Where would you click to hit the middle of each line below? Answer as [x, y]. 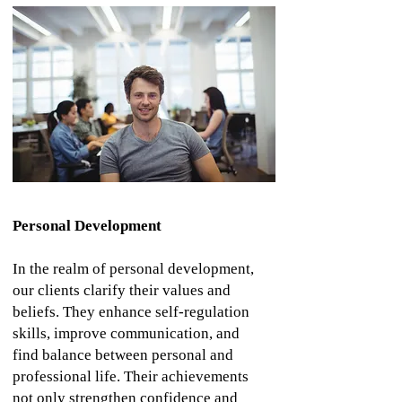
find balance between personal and [123, 355]
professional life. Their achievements [131, 376]
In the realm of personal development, [133, 269]
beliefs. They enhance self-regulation [131, 312]
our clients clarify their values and [122, 290]
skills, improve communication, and [126, 333]
